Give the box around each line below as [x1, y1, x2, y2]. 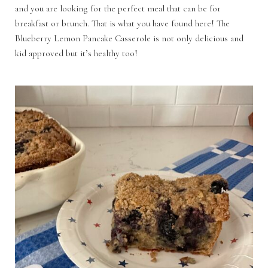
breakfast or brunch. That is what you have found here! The [15, 18, 230, 29]
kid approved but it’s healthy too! [15, 48, 140, 59]
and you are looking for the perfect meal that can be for [15, 3, 221, 14]
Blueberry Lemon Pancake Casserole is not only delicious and [15, 33, 243, 44]
